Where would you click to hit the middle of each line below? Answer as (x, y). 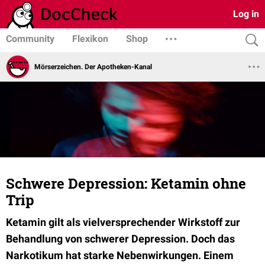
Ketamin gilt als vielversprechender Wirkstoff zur (123, 222)
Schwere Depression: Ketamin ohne (126, 183)
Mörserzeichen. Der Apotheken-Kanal (93, 67)
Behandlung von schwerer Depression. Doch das (120, 239)
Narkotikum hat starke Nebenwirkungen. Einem (120, 255)
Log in (246, 14)
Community (30, 39)
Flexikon (90, 39)
